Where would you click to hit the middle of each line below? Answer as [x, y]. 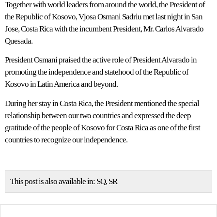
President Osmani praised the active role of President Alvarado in [101, 60]
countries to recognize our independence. [66, 139]
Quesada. [19, 41]
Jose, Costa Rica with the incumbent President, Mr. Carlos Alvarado [104, 29]
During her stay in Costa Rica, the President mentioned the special [102, 103]
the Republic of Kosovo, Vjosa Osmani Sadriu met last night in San [104, 17]
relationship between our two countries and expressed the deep [98, 115]
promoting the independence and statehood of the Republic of [97, 72]
